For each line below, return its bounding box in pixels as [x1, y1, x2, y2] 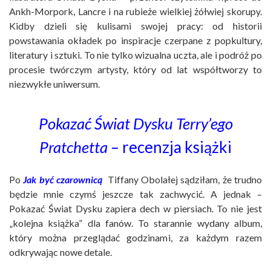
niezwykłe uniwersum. [9, 78, 100, 90]
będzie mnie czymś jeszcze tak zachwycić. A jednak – [9, 188, 262, 200]
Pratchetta [39, 137, 108, 157]
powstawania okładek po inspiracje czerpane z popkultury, [9, 34, 262, 47]
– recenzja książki [108, 137, 232, 157]
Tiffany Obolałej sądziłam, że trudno [102, 174, 263, 186]
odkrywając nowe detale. [9, 246, 112, 258]
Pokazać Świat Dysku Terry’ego [38, 114, 233, 134]
